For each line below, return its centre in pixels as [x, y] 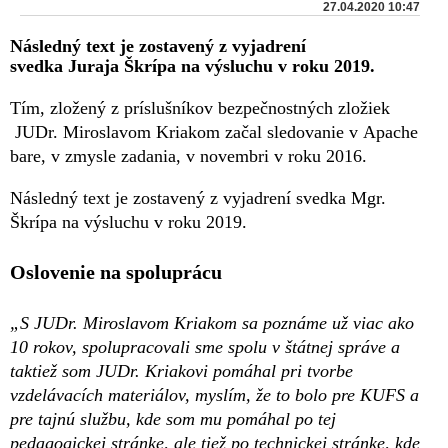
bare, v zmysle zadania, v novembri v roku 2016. [188, 155]
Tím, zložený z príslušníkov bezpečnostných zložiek [200, 107]
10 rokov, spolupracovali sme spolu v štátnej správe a [205, 346]
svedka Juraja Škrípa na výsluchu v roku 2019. [192, 65]
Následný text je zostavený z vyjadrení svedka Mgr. [198, 197]
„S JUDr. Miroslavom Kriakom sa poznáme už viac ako [212, 322]
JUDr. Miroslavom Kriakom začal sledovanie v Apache [214, 131]
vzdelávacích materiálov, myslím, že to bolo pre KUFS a [214, 394]
